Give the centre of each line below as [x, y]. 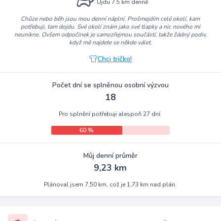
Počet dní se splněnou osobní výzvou [110, 85]
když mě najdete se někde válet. [110, 43]
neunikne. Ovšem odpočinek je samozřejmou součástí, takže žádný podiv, [110, 35]
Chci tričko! [114, 59]
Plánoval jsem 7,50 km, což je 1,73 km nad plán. [110, 185]
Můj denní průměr [110, 156]
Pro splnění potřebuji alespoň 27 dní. [110, 114]
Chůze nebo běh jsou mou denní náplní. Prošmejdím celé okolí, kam [110, 19]
